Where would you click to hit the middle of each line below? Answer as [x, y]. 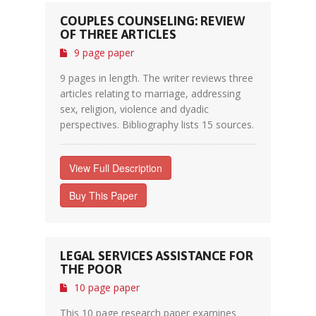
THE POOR [91, 269]
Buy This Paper [103, 195]
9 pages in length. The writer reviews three [157, 78]
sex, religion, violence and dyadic [134, 109]
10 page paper [107, 287]
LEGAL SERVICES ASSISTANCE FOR [157, 256]
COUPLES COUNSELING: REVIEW [152, 21]
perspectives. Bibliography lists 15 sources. [157, 124]
